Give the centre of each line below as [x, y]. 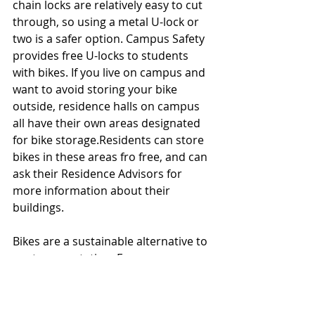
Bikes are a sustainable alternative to [111, 242]
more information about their [93, 191]
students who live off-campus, [94, 275]
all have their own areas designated [108, 123]
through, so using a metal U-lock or [107, 22]
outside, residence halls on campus [108, 107]
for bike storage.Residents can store [110, 140]
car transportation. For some [91, 258]
